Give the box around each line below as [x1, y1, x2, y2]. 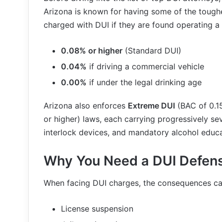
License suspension [61, 204, 133, 214]
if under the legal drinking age [87, 77, 202, 87]
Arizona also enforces [44, 100, 128, 111]
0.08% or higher [61, 45, 122, 55]
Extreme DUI [128, 100, 175, 111]
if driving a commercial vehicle [87, 61, 204, 71]
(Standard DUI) [122, 45, 181, 55]
